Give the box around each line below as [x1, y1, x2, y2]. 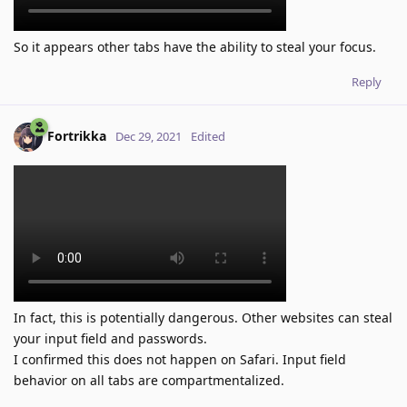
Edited [191, 128, 225, 145]
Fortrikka [47, 127, 106, 145]
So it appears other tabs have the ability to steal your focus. [14, 38, 376, 56]
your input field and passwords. [14, 330, 207, 348]
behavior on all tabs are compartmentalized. [14, 372, 284, 390]
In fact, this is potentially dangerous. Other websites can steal [14, 309, 392, 327]
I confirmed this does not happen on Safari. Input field [14, 351, 346, 369]
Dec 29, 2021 [115, 128, 182, 145]
